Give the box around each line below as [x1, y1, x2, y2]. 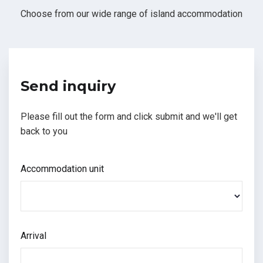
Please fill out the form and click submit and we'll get [21, 111, 237, 123]
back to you [21, 126, 68, 137]
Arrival [21, 230, 46, 242]
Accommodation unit [21, 163, 104, 175]
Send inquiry [21, 77, 116, 95]
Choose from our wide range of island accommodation [21, 8, 242, 20]
